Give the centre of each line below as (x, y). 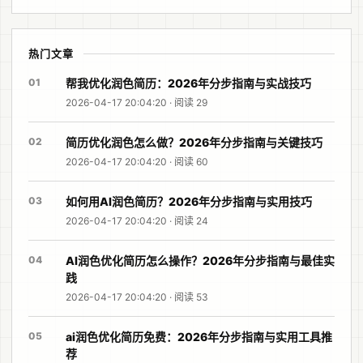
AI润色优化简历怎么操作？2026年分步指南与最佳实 (200, 261)
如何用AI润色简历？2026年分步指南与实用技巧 (189, 202)
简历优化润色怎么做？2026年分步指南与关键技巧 (194, 143)
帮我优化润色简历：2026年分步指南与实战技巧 (188, 83)
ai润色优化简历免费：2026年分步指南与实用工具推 (199, 337)
